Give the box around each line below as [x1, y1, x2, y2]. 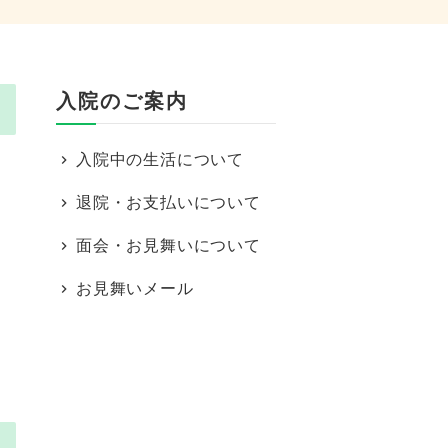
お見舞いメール [76, 280, 194, 297]
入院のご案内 [56, 90, 188, 112]
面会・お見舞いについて [76, 237, 261, 254]
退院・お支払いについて [76, 194, 261, 211]
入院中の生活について [76, 151, 244, 168]
